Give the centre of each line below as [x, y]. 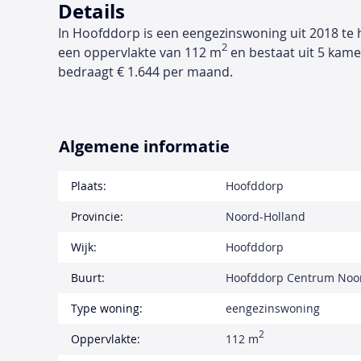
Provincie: [97, 216]
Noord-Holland [266, 216]
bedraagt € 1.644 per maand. [145, 71]
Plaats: [89, 185]
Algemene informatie [144, 146]
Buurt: [88, 277]
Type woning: [107, 308]
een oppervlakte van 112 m [140, 52]
